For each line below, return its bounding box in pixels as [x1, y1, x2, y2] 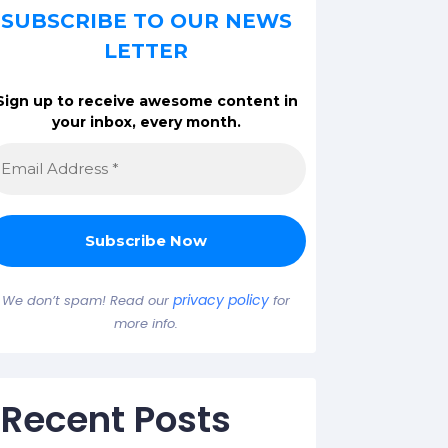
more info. [114, 314, 178, 334]
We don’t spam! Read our [2, 291, 173, 311]
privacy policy [173, 290, 269, 311]
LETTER [104, 39, 188, 64]
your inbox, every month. [51, 113, 241, 132]
